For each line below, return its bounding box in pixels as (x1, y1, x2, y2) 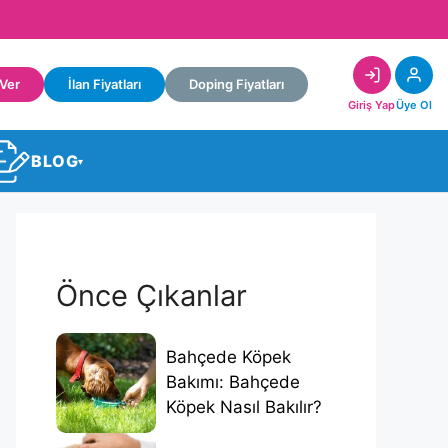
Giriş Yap (348, 98, 395, 113)
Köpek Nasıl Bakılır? (166, 397, 322, 418)
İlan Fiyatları (68, 76, 141, 93)
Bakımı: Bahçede (166, 372, 300, 393)
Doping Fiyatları (189, 76, 284, 93)
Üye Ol (396, 98, 432, 113)
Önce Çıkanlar (56, 277, 247, 313)
